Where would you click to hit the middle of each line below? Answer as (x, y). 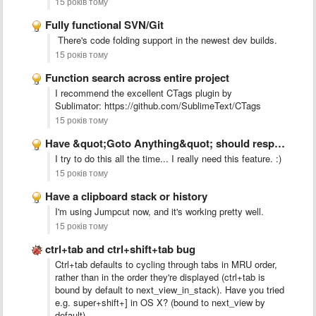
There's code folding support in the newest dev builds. (166, 40)
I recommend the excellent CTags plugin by (144, 93)
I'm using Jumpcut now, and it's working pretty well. (159, 211)
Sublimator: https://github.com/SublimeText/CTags (158, 105)
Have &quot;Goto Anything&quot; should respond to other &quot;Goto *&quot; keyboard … (160, 143)
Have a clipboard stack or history (126, 196)
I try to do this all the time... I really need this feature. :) (168, 158)
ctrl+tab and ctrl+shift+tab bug (120, 249)
